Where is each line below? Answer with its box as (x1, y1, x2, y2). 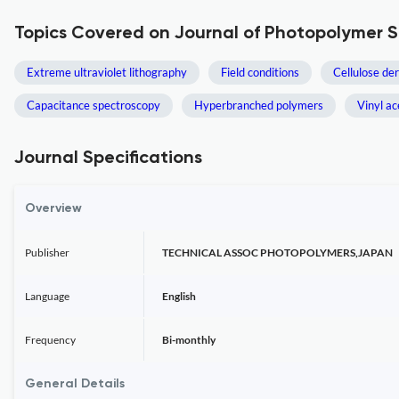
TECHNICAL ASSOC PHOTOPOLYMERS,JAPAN (162, 246, 393, 259)
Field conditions (221, 65, 299, 79)
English (162, 289, 196, 303)
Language (25, 289, 69, 303)
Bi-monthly (162, 333, 216, 346)
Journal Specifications (14, 150, 202, 167)
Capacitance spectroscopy (27, 98, 160, 112)
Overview (25, 202, 82, 215)
